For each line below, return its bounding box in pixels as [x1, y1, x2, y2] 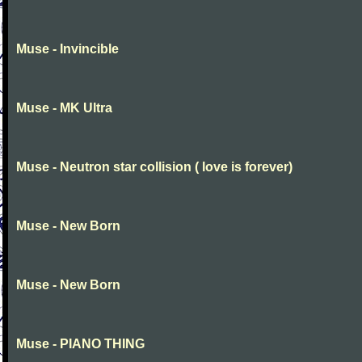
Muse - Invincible [16, 42, 119, 56]
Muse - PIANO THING [16, 337, 145, 351]
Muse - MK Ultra [16, 101, 112, 115]
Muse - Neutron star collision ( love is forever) [16, 160, 293, 174]
